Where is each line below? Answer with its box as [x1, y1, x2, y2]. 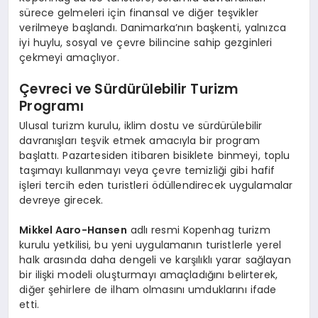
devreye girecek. [19, 192, 104, 207]
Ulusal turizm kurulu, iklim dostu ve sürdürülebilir [19, 118, 263, 133]
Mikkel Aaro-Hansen [19, 222, 127, 237]
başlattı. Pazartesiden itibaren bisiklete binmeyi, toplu [19, 148, 290, 163]
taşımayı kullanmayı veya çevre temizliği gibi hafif [19, 163, 275, 177]
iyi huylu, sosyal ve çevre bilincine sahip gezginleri [19, 35, 273, 50]
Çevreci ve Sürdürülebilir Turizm [19, 79, 239, 99]
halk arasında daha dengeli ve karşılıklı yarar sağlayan [19, 252, 291, 267]
